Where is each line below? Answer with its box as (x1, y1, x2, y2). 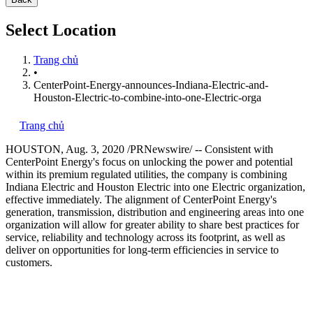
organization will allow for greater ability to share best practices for (6, 218, 299, 231)
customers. (6, 256, 52, 268)
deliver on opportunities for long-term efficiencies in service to (6, 243, 279, 256)
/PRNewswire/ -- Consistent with (124, 143, 273, 155)
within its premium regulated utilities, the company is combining (6, 168, 287, 180)
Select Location (6, 20, 116, 39)
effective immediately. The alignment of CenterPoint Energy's (6, 193, 277, 205)
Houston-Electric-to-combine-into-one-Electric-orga (34, 91, 261, 103)
